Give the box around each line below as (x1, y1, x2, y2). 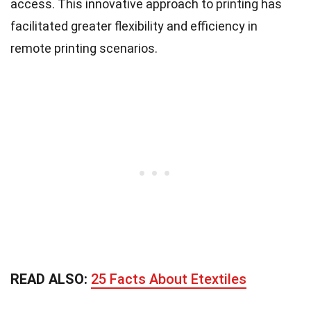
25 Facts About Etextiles (91, 270, 246, 287)
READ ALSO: (10, 270, 91, 287)
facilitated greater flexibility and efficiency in (10, 18, 258, 33)
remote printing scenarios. (10, 40, 158, 56)
